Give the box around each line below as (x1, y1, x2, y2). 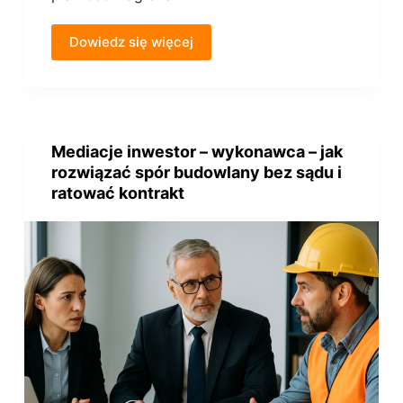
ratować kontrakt (50, 183, 184, 202)
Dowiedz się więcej (68, 32, 193, 50)
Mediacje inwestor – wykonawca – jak (50, 141, 343, 161)
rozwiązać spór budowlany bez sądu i (50, 162, 342, 182)
